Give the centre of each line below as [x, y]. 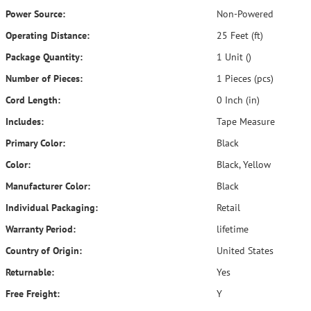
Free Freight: [33, 294]
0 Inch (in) [237, 100]
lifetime [231, 229]
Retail [227, 208]
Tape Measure [246, 121]
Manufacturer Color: [48, 186]
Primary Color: [35, 143]
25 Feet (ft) [238, 35]
